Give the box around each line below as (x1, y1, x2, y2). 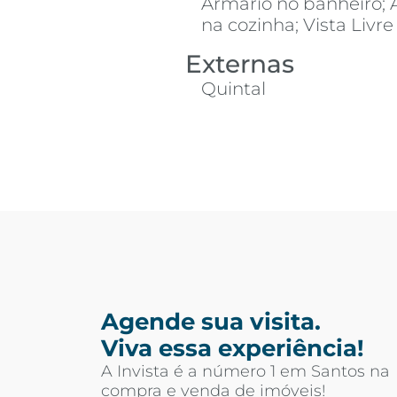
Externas (185, 48, 294, 79)
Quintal (201, 77, 266, 99)
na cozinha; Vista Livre (201, 13, 393, 35)
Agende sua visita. (101, 307, 321, 336)
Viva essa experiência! (101, 333, 364, 362)
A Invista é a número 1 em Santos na (101, 361, 390, 381)
